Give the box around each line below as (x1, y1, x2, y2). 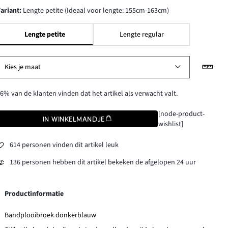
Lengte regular (119, 29, 164, 40)
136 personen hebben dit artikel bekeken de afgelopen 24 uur (10, 157, 196, 168)
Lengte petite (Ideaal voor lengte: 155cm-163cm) (21, 5, 169, 16)
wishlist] (158, 119, 183, 129)
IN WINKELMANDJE (42, 115, 105, 123)
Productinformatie (5, 188, 64, 199)
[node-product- (158, 108, 205, 119)
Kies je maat (5, 62, 41, 72)
